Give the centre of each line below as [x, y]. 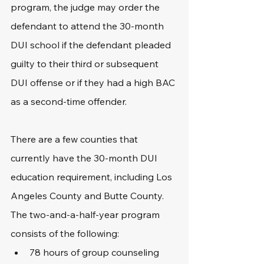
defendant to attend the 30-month [88, 26]
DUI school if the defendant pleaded [92, 45]
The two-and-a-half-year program [86, 214]
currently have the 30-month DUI [85, 158]
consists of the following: [65, 233]
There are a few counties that [75, 139]
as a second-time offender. [69, 101]
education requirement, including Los [93, 177]
